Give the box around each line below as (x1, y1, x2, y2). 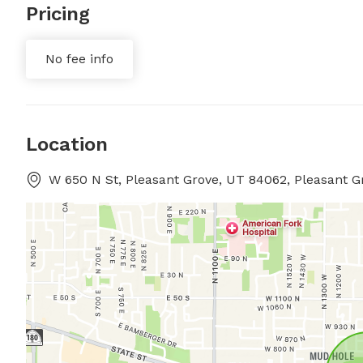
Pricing (26, 2, 90, 25)
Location (26, 133, 108, 156)
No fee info (45, 51, 113, 66)
